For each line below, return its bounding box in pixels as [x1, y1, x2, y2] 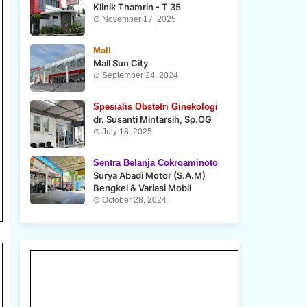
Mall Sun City [93, 58, 148, 69]
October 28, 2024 [101, 195, 167, 205]
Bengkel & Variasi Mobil [93, 182, 191, 193]
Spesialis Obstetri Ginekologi [93, 101, 218, 112]
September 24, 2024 [101, 71, 178, 80]
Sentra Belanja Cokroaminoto [93, 158, 218, 168]
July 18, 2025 [101, 127, 152, 136]
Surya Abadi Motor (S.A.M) [93, 170, 206, 181]
